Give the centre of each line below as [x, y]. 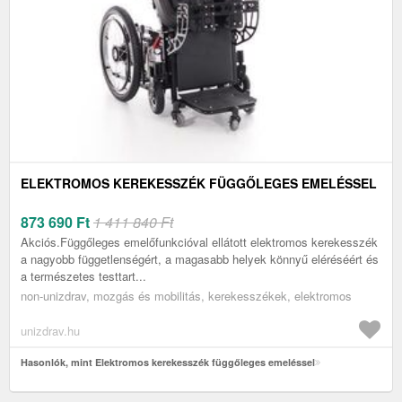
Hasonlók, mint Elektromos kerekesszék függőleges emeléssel [168, 363]
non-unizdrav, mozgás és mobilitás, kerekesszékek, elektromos [186, 296]
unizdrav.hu [50, 331]
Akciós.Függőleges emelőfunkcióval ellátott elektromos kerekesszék [199, 242]
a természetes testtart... [83, 276]
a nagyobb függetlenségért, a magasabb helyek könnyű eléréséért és [200, 259]
